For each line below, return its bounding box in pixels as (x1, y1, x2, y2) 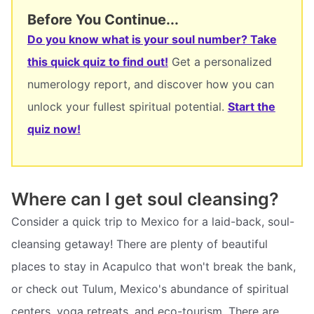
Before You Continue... (27, 11, 179, 29)
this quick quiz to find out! (27, 55, 168, 69)
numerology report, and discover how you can (27, 77, 274, 92)
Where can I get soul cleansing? (11, 189, 279, 210)
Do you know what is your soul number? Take (27, 32, 277, 47)
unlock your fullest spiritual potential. (27, 100, 228, 114)
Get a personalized (168, 55, 272, 69)
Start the (227, 100, 275, 114)
